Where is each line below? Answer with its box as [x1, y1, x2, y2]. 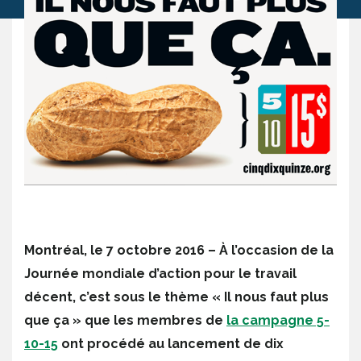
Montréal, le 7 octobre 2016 [24, 243, 205, 259]
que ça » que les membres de [24, 313, 226, 329]
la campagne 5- [226, 313, 330, 329]
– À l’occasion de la [205, 243, 334, 259]
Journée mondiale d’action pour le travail [24, 266, 297, 282]
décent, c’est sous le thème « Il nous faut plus [24, 289, 329, 305]
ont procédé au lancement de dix [58, 336, 284, 352]
